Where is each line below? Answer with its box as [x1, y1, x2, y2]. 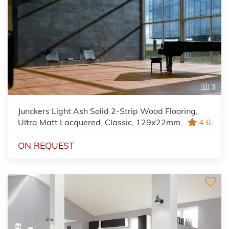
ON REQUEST [18, 140, 74, 151]
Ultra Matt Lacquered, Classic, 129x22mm [18, 117, 180, 127]
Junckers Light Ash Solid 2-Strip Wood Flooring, [18, 105, 198, 116]
